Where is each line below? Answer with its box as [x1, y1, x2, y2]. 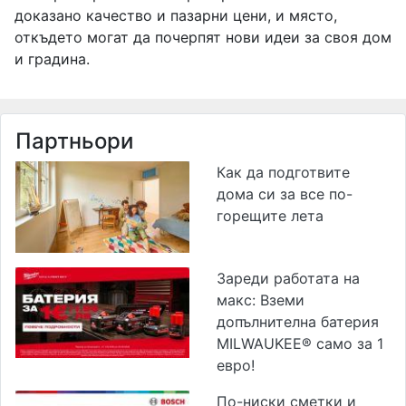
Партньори [15, 127, 133, 154]
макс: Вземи [217, 290, 304, 309]
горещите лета [217, 206, 324, 225]
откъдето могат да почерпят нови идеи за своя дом [14, 27, 391, 46]
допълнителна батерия [217, 312, 379, 331]
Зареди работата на [217, 268, 360, 287]
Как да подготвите [217, 162, 350, 181]
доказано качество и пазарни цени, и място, [14, 5, 337, 24]
